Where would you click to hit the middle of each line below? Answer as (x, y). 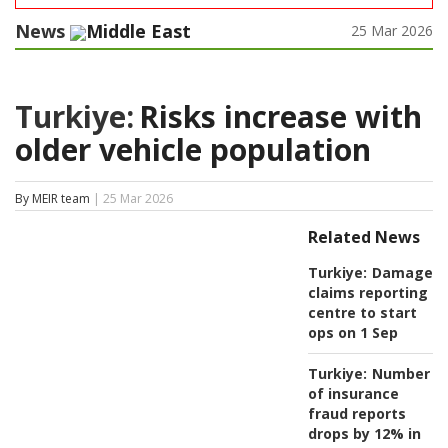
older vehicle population (193, 150)
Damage (402, 273)
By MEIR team (52, 199)
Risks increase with (280, 117)
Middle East (138, 31)
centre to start (362, 313)
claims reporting (367, 293)
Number (400, 374)
